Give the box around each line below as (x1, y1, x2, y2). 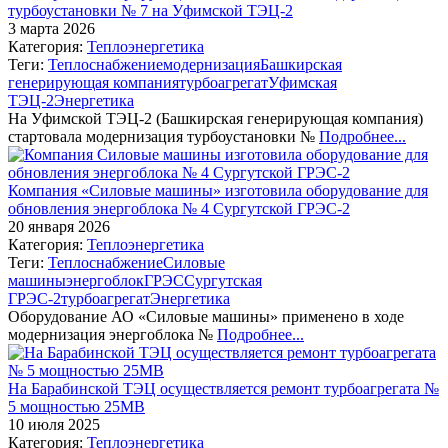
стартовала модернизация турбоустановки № (8, 127, 319, 145)
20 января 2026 (8, 217, 110, 235)
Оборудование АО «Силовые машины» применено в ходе (8, 307, 404, 325)
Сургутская (184, 271, 262, 289)
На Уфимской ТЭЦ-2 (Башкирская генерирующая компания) (8, 109, 423, 127)
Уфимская (268, 73, 337, 91)
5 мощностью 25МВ (8, 397, 145, 415)
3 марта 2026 (8, 19, 95, 37)
